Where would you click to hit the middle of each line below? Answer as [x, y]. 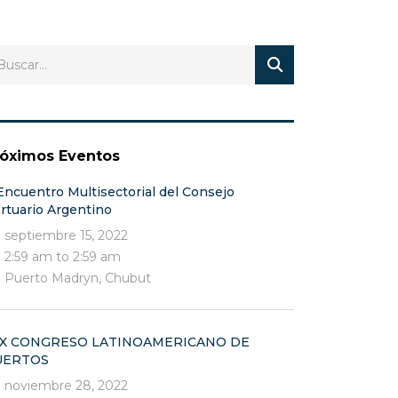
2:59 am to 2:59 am [63, 257]
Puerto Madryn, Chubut [78, 278]
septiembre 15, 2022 [66, 235]
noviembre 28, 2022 [66, 386]
